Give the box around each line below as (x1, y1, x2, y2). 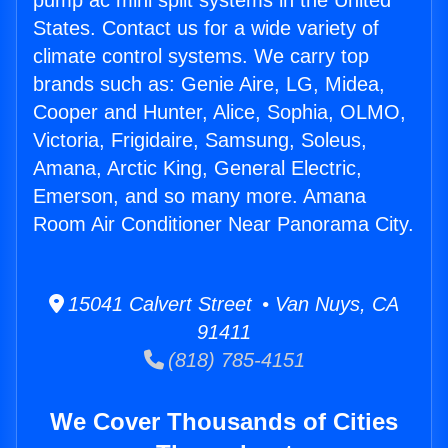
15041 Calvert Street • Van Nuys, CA (64, 293, 399, 316)
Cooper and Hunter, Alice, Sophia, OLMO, (33, 101, 406, 124)
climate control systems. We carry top (33, 45, 369, 68)
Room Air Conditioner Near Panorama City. (33, 213, 414, 236)
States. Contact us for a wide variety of (33, 17, 379, 40)
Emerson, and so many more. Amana (33, 185, 366, 208)
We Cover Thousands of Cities (50, 408, 398, 436)
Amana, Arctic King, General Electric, (33, 157, 362, 180)
